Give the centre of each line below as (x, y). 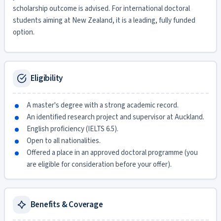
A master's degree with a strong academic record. (102, 105)
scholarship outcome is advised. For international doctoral (101, 8)
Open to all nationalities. (63, 141)
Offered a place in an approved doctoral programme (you (112, 153)
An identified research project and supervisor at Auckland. (115, 117)
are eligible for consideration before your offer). (99, 165)
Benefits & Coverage (67, 205)
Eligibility (47, 78)
